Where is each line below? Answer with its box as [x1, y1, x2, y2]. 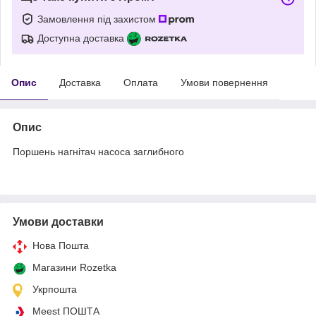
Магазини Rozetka [32, 261, 116, 273]
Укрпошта [32, 283, 77, 295]
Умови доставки [13, 215, 104, 228]
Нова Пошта [32, 239, 89, 251]
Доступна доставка [37, 32, 124, 44]
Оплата [123, 76, 158, 88]
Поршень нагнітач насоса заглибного [13, 145, 184, 157]
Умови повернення [181, 76, 268, 88]
